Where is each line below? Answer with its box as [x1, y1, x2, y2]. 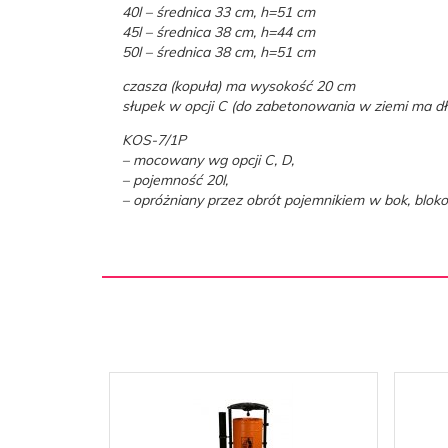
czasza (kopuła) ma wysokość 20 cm [122, 77, 355, 95]
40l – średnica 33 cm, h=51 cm [122, 3, 315, 21]
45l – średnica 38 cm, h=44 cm [122, 23, 315, 41]
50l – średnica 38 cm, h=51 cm [122, 43, 315, 61]
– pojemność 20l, [122, 171, 228, 189]
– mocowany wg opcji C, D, [122, 151, 294, 169]
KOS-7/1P [122, 131, 186, 149]
